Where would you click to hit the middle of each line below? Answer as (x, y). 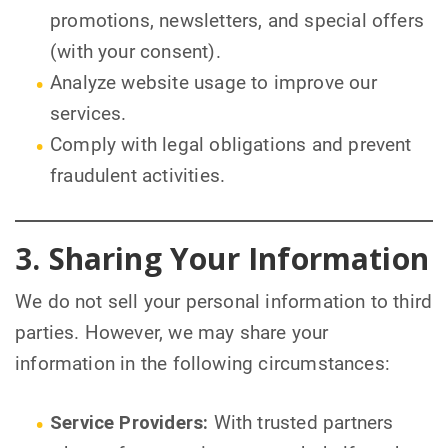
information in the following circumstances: (203, 364)
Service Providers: (129, 423)
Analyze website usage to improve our (213, 83)
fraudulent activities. (138, 176)
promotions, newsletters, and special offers (237, 21)
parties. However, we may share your (172, 333)
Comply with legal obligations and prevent (231, 145)
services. (88, 114)
